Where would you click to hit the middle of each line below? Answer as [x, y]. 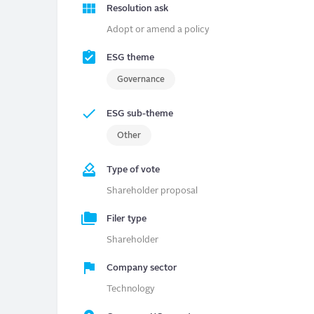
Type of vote [133, 170]
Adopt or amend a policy [158, 30]
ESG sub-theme [140, 114]
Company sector [142, 268]
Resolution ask [137, 9]
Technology [131, 289]
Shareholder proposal [152, 191]
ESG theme [130, 58]
